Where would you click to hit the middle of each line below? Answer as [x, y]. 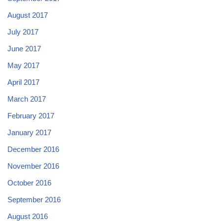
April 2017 [23, 82]
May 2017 [23, 65]
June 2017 [24, 48]
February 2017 [31, 115]
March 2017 [27, 99]
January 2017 [29, 132]
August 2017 [28, 15]
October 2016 [29, 183]
